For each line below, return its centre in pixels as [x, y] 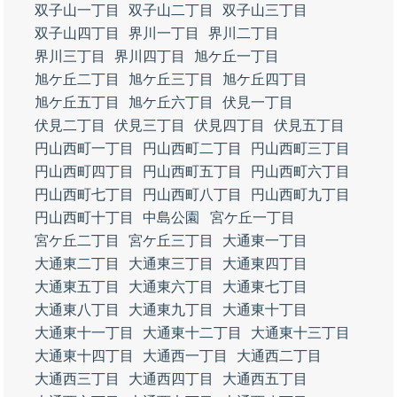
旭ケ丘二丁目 [77, 79]
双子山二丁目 [171, 10]
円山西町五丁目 [192, 171]
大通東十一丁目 [84, 333]
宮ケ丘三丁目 [171, 241]
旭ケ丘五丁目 [77, 102]
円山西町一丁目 [84, 148]
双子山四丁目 [77, 33]
